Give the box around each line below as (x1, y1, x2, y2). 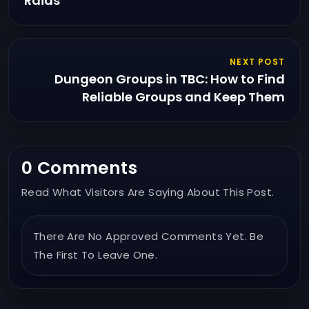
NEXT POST (230, 55, 285, 68)
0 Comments (21, 155, 137, 180)
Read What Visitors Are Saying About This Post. (21, 184, 275, 199)
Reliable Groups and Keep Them (82, 88, 285, 106)
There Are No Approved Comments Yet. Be (33, 228, 264, 243)
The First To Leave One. (33, 247, 158, 262)
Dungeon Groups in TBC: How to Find (54, 70, 285, 88)
